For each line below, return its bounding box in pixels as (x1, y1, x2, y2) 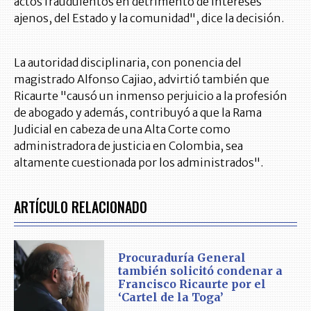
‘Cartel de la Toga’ (118, 290, 224, 305)
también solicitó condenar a (118, 264, 283, 278)
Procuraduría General (118, 251, 246, 265)
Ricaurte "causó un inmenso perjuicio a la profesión (14, 89, 287, 103)
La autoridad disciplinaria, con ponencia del (14, 56, 242, 70)
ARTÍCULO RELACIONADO (14, 196, 147, 218)
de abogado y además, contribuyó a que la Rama (14, 106, 262, 120)
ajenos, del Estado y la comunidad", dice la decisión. (14, 11, 284, 26)
